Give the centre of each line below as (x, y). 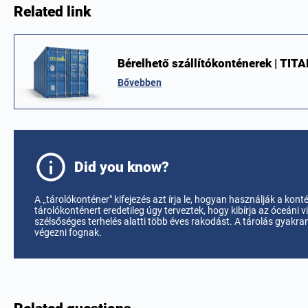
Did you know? (122, 167)
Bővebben (140, 82)
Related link (52, 12)
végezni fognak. (68, 233)
